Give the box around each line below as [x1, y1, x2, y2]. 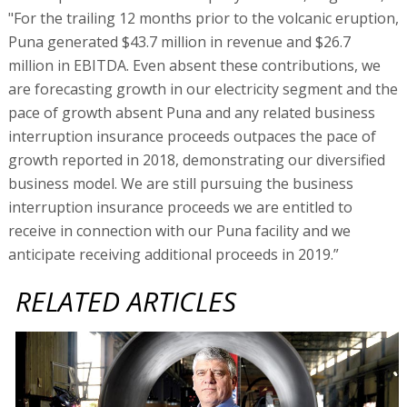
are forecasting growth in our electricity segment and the [7, 78, 398, 99]
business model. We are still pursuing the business [7, 173, 353, 194]
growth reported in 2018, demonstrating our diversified [7, 149, 385, 170]
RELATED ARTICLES [15, 282, 237, 320]
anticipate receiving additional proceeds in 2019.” [7, 243, 339, 264]
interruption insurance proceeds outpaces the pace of [7, 125, 376, 146]
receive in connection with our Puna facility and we [7, 220, 351, 241]
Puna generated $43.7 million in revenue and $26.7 [7, 31, 351, 52]
